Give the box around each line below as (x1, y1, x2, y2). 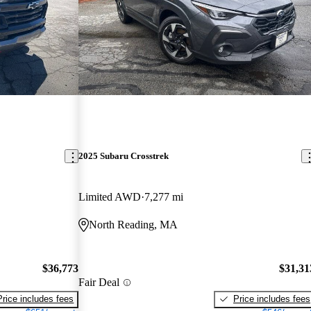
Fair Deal (78, 276, 120, 289)
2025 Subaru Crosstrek (78, 151, 169, 162)
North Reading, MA (89, 219, 178, 231)
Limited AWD (78, 191, 142, 203)
